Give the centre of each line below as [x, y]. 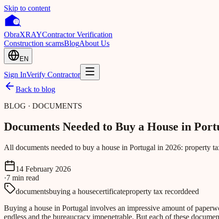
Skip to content [27, 8]
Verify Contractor [53, 75]
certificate [111, 192]
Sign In [15, 75]
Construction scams [34, 44]
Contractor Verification [77, 35]
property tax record [155, 192]
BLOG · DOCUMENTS [43, 106]
